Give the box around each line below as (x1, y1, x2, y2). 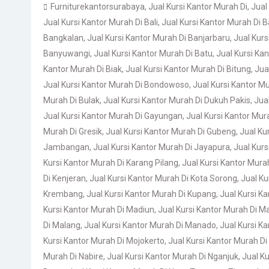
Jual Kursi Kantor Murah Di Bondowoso (43, 80, 189, 89)
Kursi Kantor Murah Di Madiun (43, 205, 154, 214)
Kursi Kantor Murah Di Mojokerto (43, 236, 165, 246)
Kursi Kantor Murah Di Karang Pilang (43, 158, 178, 168)
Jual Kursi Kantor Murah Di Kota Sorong (89, 174, 237, 183)
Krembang (43, 189, 83, 199)
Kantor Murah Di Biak (43, 64, 122, 74)
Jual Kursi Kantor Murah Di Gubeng (106, 127, 236, 136)
